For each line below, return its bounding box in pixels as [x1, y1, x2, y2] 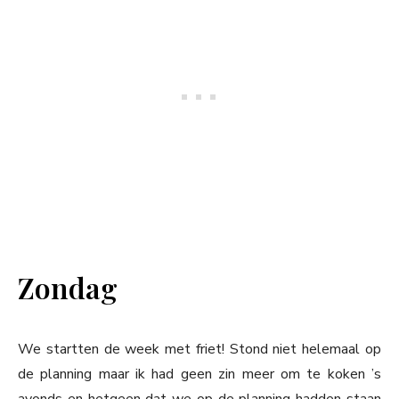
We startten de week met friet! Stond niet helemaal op [18, 339, 381, 360]
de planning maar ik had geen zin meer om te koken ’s [18, 364, 381, 385]
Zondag [18, 268, 118, 307]
